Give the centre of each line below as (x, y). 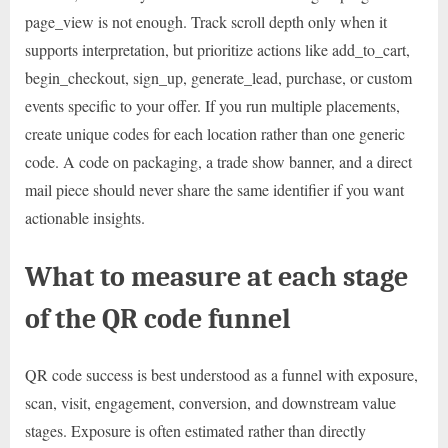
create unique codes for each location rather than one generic (215, 133)
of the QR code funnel (158, 318)
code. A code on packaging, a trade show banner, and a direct (218, 161)
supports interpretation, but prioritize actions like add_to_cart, (217, 49)
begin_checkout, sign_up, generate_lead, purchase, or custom (218, 77)
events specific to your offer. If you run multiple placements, (212, 105)
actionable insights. (85, 217)
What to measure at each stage (216, 276)
